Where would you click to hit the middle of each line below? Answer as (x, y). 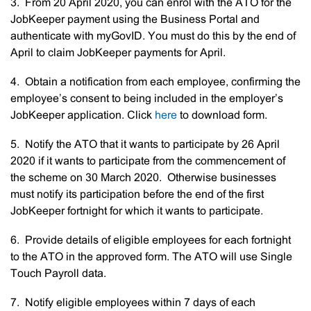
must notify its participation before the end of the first (137, 195)
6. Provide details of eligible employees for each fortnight (151, 241)
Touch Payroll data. (58, 274)
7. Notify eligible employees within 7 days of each (133, 303)
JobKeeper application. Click (83, 116)
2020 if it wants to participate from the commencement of (148, 161)
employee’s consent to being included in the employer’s (147, 99)
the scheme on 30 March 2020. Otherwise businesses (143, 178)
